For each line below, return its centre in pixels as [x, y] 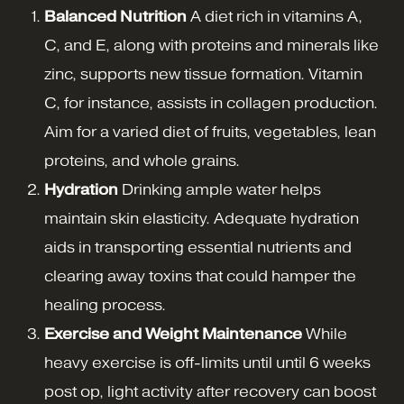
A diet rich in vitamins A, [275, 17]
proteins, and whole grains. [142, 161]
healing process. [105, 306]
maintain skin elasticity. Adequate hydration [202, 219]
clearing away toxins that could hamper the [200, 277]
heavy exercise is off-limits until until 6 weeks [207, 363]
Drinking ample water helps [220, 190]
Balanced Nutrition [115, 17]
